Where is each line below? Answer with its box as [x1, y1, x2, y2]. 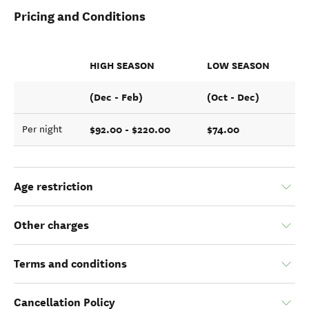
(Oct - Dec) [207, 90, 259, 104]
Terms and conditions [14, 257, 127, 271]
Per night [22, 123, 62, 135]
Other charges [14, 218, 89, 232]
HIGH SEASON [90, 59, 154, 72]
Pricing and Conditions [14, 8, 146, 24]
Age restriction [14, 179, 93, 194]
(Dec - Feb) [90, 90, 143, 104]
